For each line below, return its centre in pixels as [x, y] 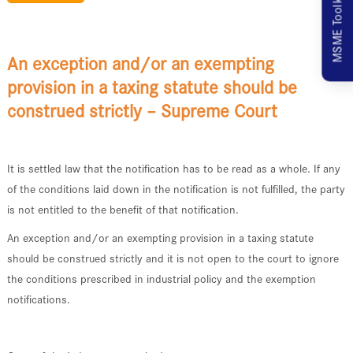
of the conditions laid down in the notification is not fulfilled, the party [176, 190]
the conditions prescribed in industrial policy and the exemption [161, 279]
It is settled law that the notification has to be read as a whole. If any [173, 169]
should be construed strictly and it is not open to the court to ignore [173, 259]
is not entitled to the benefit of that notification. [123, 210]
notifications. [38, 300]
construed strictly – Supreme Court [142, 111]
